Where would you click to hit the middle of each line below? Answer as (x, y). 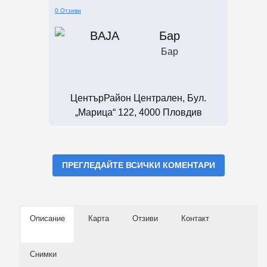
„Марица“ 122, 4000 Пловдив (138, 112)
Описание (47, 218)
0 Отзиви (68, 10)
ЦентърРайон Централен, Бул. (138, 98)
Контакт (195, 218)
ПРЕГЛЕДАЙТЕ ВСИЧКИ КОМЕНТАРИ (138, 165)
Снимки (43, 254)
